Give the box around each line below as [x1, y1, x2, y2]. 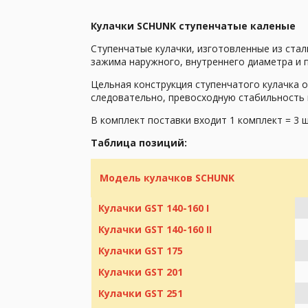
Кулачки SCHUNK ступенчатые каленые [91, 19, 296, 32]
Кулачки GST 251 [98, 286, 183, 300]
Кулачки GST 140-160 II [98, 222, 212, 236]
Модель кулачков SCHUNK [100, 170, 234, 184]
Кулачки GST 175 [98, 243, 183, 257]
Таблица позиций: [91, 135, 187, 149]
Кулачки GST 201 [98, 265, 183, 278]
